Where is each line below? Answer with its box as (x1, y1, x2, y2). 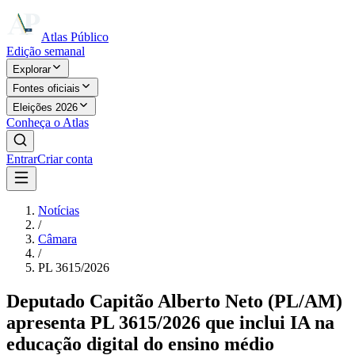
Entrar (6, 152, 37, 166)
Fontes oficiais (13, 82, 80, 94)
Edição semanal (6, 44, 85, 58)
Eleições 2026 (13, 101, 78, 113)
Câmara (38, 232, 77, 246)
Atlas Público (41, 30, 109, 44)
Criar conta (37, 152, 93, 166)
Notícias (38, 204, 79, 217)
